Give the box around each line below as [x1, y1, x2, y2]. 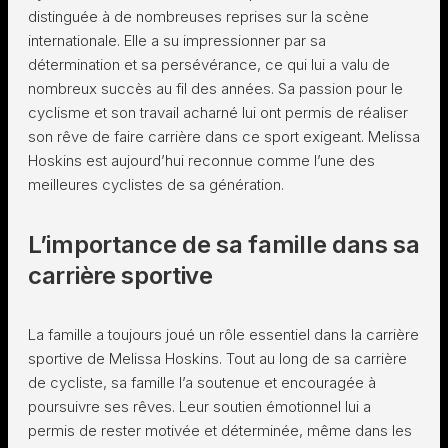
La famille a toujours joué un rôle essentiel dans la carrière [28, 325, 419, 344]
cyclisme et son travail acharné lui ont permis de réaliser [28, 103, 408, 122]
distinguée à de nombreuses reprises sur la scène [28, 7, 369, 26]
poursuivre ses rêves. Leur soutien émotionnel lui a [28, 397, 371, 416]
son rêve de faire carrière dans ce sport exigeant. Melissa [28, 127, 420, 146]
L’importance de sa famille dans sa [28, 230, 420, 259]
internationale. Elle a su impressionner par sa [28, 31, 326, 50]
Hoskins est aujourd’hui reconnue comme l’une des [28, 151, 375, 170]
